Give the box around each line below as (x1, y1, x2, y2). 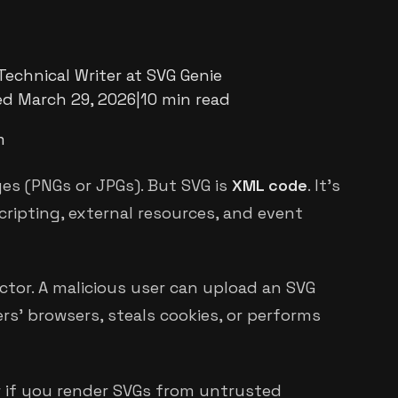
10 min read (140, 89, 230, 110)
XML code (232, 174, 307, 195)
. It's (307, 174, 340, 195)
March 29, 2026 (18, 89, 136, 110)
